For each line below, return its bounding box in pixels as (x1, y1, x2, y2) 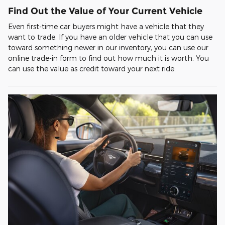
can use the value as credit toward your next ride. (8, 64, 176, 73)
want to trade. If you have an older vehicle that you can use (8, 33, 212, 42)
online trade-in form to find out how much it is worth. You (8, 54, 209, 63)
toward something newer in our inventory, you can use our (8, 43, 208, 52)
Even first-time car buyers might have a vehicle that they (8, 22, 204, 31)
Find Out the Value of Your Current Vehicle (8, 5, 202, 16)
